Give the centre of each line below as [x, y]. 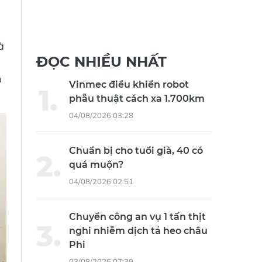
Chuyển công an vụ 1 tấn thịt [137, 217]
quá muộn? [96, 165]
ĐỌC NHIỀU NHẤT [101, 62]
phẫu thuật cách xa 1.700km [137, 99]
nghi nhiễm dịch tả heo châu [138, 231]
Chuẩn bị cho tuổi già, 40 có [136, 151]
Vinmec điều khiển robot [129, 85]
